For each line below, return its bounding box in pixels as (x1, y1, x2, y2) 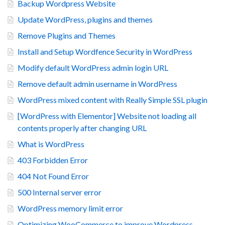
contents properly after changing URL (18, 123, 147, 133)
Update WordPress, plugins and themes (18, 15, 153, 25)
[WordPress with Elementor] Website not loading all (18, 111, 196, 121)
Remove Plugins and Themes (18, 31, 116, 41)
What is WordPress (18, 139, 84, 149)
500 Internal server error (18, 187, 101, 197)
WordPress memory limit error (18, 203, 123, 213)
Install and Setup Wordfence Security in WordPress (18, 47, 192, 57)
